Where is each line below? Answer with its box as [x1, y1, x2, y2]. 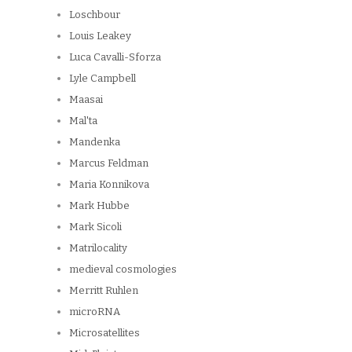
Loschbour [69, 8, 120, 20]
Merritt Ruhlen [69, 284, 138, 296]
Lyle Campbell [69, 71, 136, 84]
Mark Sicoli [69, 220, 122, 233]
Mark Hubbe [69, 199, 130, 211]
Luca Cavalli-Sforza [69, 50, 161, 63]
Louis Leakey [69, 29, 131, 42]
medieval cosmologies [69, 262, 177, 275]
